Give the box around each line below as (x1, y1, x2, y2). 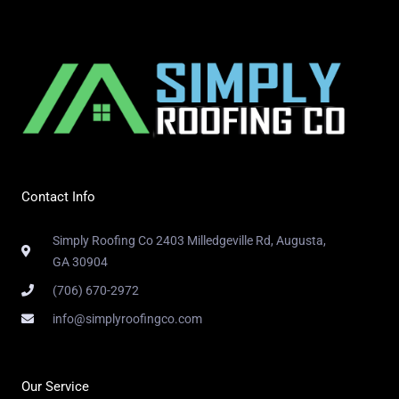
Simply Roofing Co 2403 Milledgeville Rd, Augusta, (52, 232, 326, 248)
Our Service (21, 378, 89, 395)
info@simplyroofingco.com (52, 311, 202, 326)
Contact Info (21, 188, 95, 205)
